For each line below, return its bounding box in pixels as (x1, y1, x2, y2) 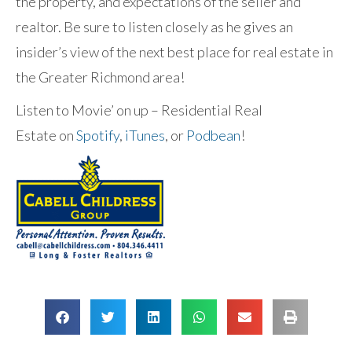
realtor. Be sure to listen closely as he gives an (16, 18, 293, 36)
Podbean (186, 126, 240, 145)
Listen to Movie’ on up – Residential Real (16, 101, 262, 119)
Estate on (16, 126, 76, 145)
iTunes (125, 126, 165, 145)
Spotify (76, 126, 119, 145)
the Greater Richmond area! (16, 68, 185, 86)
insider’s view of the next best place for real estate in (16, 43, 333, 61)
